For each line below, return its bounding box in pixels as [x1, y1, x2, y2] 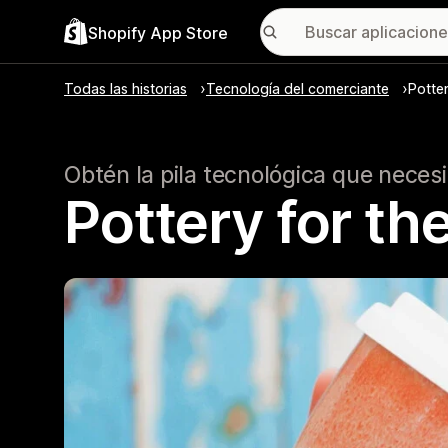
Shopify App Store [88, 22, 228, 43]
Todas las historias [64, 80, 187, 97]
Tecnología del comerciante [206, 80, 389, 97]
